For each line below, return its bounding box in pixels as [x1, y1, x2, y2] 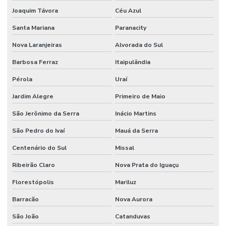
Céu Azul [115, 6, 141, 15]
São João [12, 212, 39, 220]
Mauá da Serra [115, 126, 158, 135]
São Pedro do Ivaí [12, 126, 65, 135]
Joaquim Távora [12, 6, 58, 15]
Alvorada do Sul [115, 40, 163, 49]
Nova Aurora [115, 195, 152, 203]
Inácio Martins [115, 109, 156, 118]
